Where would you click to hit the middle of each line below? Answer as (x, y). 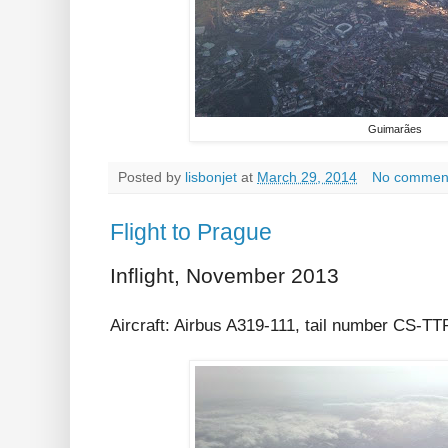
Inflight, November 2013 (224, 276)
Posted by (151, 178)
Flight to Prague (191, 232)
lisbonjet (211, 178)
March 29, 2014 (307, 178)
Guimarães (395, 129)
